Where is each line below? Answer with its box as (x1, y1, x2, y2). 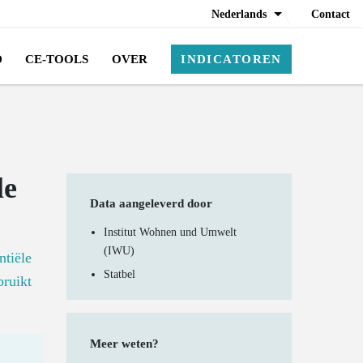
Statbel (104, 267, 136, 281)
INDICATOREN (181, 52, 282, 66)
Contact (311, 6, 350, 20)
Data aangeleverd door (90, 197, 213, 211)
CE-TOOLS (25, 52, 89, 66)
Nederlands (211, 6, 267, 20)
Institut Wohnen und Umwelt (104, 225, 237, 239)
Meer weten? (90, 337, 160, 351)
